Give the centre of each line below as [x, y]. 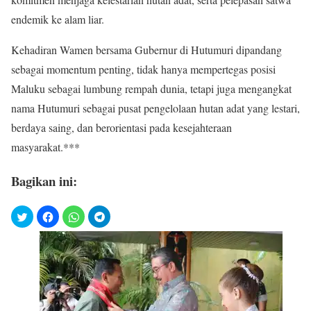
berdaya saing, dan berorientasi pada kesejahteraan [121, 128]
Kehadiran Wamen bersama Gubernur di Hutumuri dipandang [146, 50]
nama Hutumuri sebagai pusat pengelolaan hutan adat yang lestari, [155, 108]
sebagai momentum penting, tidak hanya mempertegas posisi [143, 69]
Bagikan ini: [44, 180]
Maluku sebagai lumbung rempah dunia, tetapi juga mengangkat [151, 89]
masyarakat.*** [45, 147]
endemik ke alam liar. [58, 19]
